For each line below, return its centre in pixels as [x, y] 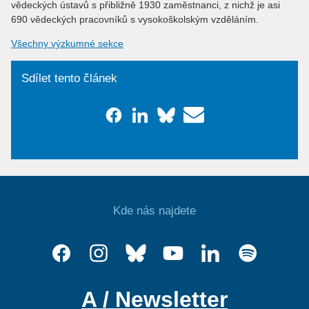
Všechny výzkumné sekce [67, 44]
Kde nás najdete [154, 211]
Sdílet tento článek [69, 79]
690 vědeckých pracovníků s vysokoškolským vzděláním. [135, 20]
